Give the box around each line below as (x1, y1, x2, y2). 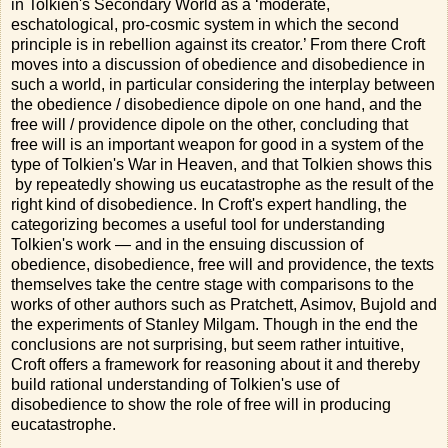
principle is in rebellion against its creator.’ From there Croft (11, 35, 425, 53)
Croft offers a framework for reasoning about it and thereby (11, 355, 420, 373)
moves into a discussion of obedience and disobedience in (11, 55, 425, 73)
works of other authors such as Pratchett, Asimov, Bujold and (11, 295, 437, 313)
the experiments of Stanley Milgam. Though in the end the (11, 315, 418, 333)
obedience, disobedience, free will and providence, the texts (11, 255, 434, 273)
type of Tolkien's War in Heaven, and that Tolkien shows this (11, 155, 432, 173)
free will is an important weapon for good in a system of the (11, 135, 424, 153)
